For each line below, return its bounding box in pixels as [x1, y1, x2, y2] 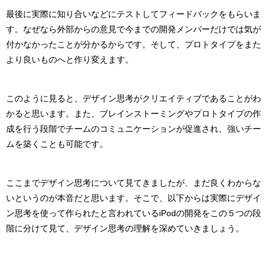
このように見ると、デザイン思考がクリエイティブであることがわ [6, 93, 261, 103]
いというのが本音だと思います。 [6, 193, 134, 202]
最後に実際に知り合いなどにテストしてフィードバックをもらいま [6, 9, 261, 18]
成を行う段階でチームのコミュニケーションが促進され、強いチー [6, 124, 261, 133]
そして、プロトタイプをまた [151, 39, 261, 49]
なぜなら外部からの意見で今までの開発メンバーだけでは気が [23, 24, 261, 33]
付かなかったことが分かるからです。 [6, 39, 151, 49]
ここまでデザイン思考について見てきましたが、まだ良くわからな [6, 178, 261, 187]
